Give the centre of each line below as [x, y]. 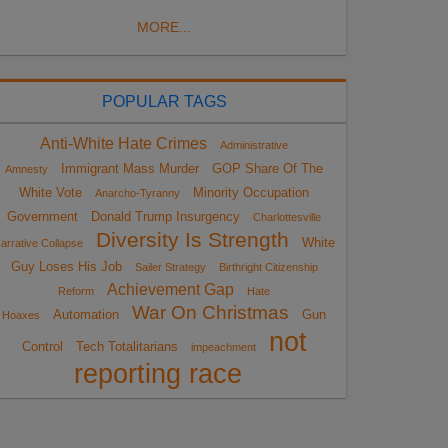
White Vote [50, 192]
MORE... [164, 26]
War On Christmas [210, 312]
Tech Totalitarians [126, 346]
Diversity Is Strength [192, 239]
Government [42, 216]
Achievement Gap [170, 289]
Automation [86, 314]
